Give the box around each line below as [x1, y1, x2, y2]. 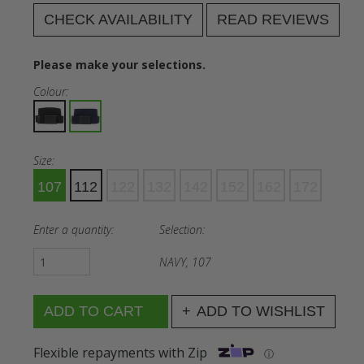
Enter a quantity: [32, 222, 114, 237]
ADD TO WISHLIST [196, 303, 325, 319]
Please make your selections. [32, 57, 206, 72]
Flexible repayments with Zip [32, 343, 207, 362]
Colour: [32, 84, 68, 99]
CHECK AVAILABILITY [43, 11, 193, 28]
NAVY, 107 [158, 253, 211, 270]
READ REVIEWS [216, 11, 329, 28]
